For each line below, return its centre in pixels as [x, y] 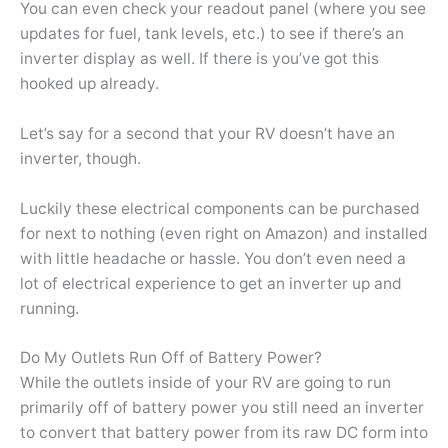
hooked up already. [89, 83]
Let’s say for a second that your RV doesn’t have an [207, 133]
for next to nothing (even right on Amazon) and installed [224, 233]
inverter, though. [80, 158]
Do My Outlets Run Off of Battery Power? [171, 358]
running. [49, 308]
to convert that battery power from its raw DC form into [224, 433]
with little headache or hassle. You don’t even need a [213, 258]
